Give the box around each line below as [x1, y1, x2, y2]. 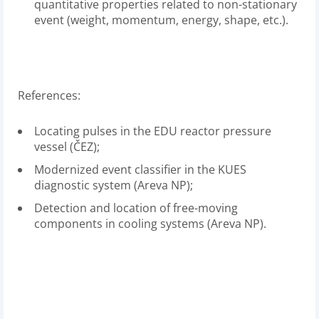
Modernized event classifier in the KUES [34, 162, 246, 177]
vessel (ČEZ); [34, 139, 100, 155]
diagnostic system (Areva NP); [34, 177, 193, 193]
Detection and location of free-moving [34, 200, 238, 216]
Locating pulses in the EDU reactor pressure [34, 123, 271, 139]
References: [18, 88, 80, 103]
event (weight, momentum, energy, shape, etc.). [34, 12, 288, 28]
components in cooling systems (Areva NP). [34, 216, 266, 231]
